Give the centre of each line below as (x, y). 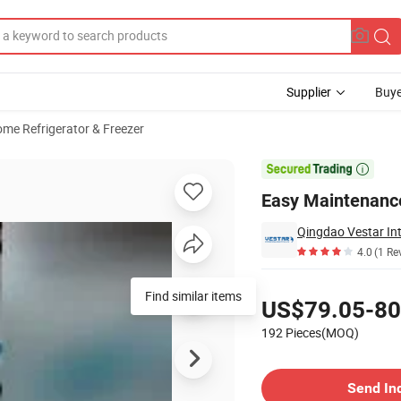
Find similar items (193, 296)
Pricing (280, 284)
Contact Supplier (307, 361)
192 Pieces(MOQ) (310, 333)
